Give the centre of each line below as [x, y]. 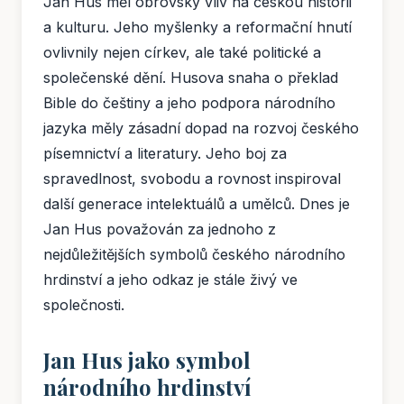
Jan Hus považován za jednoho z [160, 230]
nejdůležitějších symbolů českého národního [194, 255]
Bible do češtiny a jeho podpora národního [189, 103]
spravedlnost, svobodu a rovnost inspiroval [192, 179]
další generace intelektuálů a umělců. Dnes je [197, 204]
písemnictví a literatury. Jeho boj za [165, 154]
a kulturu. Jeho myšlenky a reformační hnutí [197, 28]
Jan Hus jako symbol [147, 360]
